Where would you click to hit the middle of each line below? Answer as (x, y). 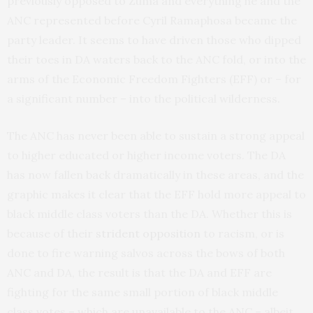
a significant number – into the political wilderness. (144, 99)
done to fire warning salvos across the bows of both (146, 253)
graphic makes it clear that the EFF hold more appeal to (156, 195)
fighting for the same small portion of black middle (143, 292)
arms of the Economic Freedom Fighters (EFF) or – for (154, 79)
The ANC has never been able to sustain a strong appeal (156, 136)
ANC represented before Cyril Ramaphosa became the (152, 21)
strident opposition (148, 234)
